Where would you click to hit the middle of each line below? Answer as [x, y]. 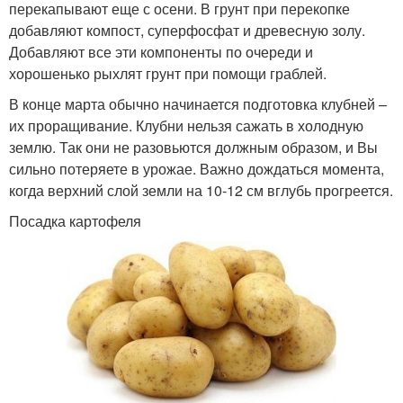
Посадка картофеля [75, 221]
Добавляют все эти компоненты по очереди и [161, 52]
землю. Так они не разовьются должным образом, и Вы [193, 148]
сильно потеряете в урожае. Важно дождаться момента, [197, 169]
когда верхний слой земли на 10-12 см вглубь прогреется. [201, 191]
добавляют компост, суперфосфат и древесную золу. [187, 31]
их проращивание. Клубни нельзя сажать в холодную [186, 126]
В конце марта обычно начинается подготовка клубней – [198, 104]
